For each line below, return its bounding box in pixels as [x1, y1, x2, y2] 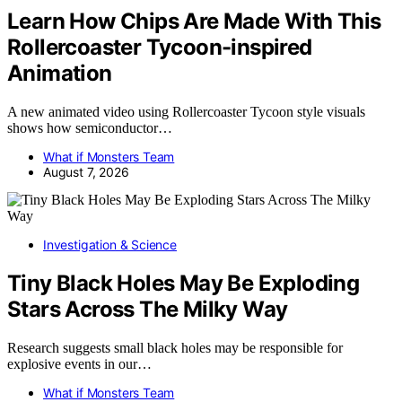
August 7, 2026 [43, 164, 129, 180]
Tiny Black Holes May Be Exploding [7, 269, 360, 296]
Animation [7, 60, 112, 87]
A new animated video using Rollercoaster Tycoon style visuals [7, 104, 365, 120]
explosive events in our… [7, 355, 152, 371]
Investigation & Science [43, 237, 177, 253]
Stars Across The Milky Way [7, 295, 288, 322]
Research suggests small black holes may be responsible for [7, 339, 343, 355]
